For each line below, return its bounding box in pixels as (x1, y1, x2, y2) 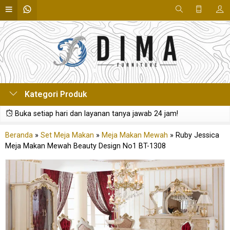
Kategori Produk (23, 89, 87, 99)
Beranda (5, 131, 33, 140)
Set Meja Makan (41, 131, 94, 140)
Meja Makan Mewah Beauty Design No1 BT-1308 (5, 142, 166, 150)
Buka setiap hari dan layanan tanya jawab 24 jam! (13, 109, 178, 118)
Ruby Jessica (176, 131, 219, 140)
